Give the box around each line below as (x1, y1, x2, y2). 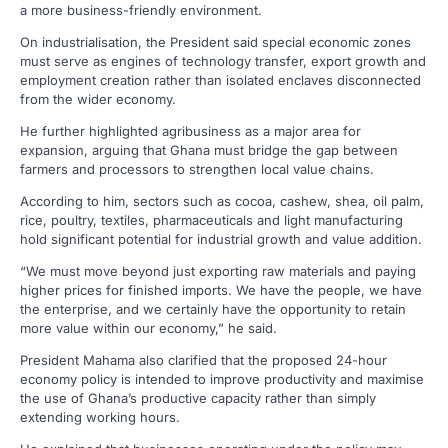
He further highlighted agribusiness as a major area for (20, 122, 361, 139)
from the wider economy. (20, 90, 176, 107)
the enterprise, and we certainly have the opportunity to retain (20, 300, 406, 317)
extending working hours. (20, 408, 180, 425)
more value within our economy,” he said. (20, 319, 277, 336)
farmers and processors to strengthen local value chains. (20, 160, 374, 177)
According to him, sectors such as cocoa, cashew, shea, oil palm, (20, 192, 424, 209)
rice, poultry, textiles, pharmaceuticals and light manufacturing (20, 211, 403, 228)
